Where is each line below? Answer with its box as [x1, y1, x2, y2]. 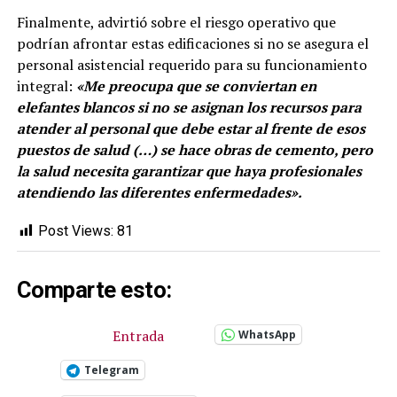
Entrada [112, 325, 164, 346]
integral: [16, 75, 73, 96]
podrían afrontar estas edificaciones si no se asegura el [16, 33, 369, 53]
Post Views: [37, 222, 113, 239]
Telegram [83, 362, 139, 378]
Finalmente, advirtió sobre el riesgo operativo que [16, 12, 336, 32]
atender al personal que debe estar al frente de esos [16, 118, 365, 138]
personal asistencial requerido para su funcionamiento [16, 54, 367, 74]
